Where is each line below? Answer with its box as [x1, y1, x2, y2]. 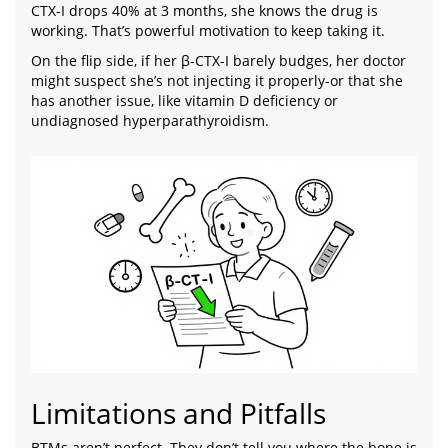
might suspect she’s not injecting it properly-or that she [31, 71, 403, 91]
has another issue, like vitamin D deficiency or [31, 91, 338, 111]
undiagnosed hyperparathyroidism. [31, 111, 269, 131]
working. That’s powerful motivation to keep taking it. [31, 21, 385, 41]
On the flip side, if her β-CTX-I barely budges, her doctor [31, 51, 406, 71]
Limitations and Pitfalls [31, 394, 326, 433]
